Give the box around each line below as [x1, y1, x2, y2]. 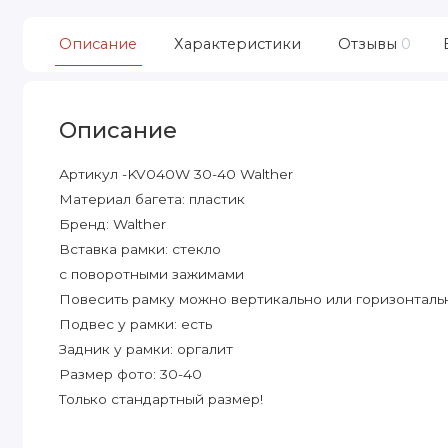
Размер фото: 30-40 [59, 365, 203, 382]
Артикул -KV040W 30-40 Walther [59, 165, 294, 182]
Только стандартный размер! [59, 390, 264, 407]
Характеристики [173, 34, 301, 53]
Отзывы [337, 34, 397, 53]
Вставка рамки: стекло [59, 240, 222, 257]
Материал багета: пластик [59, 190, 246, 207]
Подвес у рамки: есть [59, 315, 213, 332]
